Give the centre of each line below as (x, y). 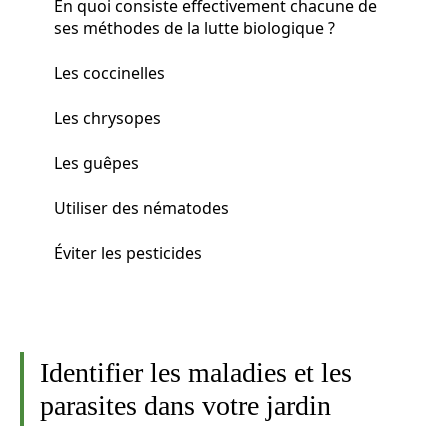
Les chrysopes (107, 117)
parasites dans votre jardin (185, 405)
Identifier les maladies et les (196, 372)
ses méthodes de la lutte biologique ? (194, 27)
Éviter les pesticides (128, 252)
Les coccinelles (109, 72)
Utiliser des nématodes (141, 207)
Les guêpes (96, 162)
